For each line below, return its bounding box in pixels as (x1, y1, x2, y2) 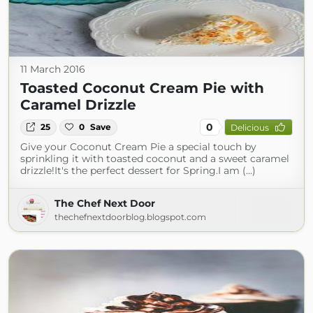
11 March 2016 (20, 63, 85, 76)
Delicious (230, 122, 269, 133)
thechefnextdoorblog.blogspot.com (54, 212, 206, 223)
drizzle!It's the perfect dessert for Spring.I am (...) (20, 164, 256, 177)
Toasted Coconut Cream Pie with (20, 80, 264, 97)
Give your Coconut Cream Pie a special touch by (20, 140, 256, 154)
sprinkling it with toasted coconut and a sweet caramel (20, 152, 289, 166)
